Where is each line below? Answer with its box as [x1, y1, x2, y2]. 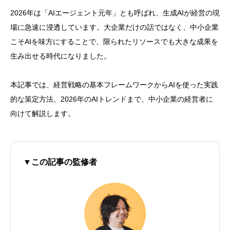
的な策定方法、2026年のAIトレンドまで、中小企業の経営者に [10, 95, 213, 104]
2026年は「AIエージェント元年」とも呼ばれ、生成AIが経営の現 [10, 9, 220, 17]
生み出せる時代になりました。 [10, 52, 111, 61]
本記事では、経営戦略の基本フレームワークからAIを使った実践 [10, 81, 218, 89]
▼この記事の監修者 [23, 158, 97, 167]
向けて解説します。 [10, 109, 75, 118]
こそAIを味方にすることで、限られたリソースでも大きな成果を [10, 37, 218, 46]
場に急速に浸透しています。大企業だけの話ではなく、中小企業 [10, 23, 219, 32]
